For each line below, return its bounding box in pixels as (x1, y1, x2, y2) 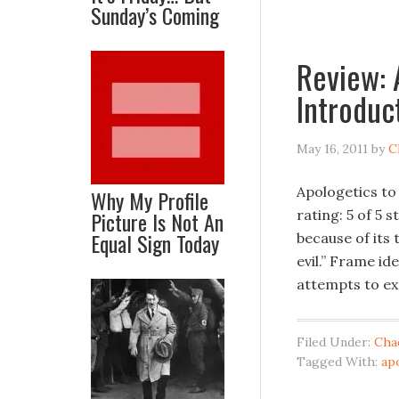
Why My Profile (91, 184, 208, 216)
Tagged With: (297, 354, 381, 370)
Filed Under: (297, 334, 374, 350)
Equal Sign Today (91, 227, 219, 259)
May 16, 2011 (297, 141, 368, 157)
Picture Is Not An (91, 206, 224, 238)
